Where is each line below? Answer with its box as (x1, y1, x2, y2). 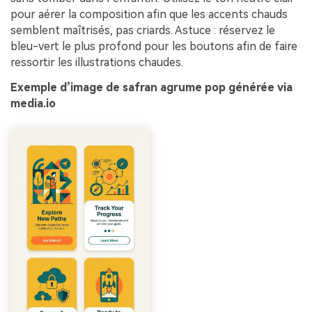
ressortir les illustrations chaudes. (10, 55, 183, 69)
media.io (10, 96, 56, 110)
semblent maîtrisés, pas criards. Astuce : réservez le (10, 23, 275, 37)
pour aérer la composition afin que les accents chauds (10, 7, 288, 21)
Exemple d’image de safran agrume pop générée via (10, 80, 292, 94)
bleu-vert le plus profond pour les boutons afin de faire (10, 39, 297, 53)
